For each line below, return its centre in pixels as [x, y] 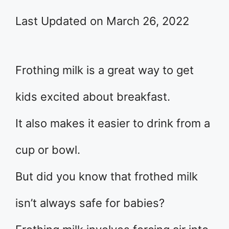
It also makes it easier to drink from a [113, 123]
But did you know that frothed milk [107, 176]
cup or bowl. [48, 150]
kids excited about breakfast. [93, 97]
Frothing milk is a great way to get [105, 70]
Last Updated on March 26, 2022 [102, 21]
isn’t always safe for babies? [90, 203]
